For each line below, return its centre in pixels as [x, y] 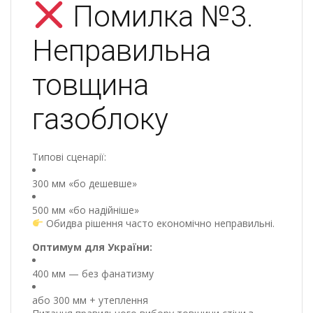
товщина [90, 85]
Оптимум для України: [92, 247]
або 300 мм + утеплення [90, 300]
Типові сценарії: [69, 156]
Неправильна [122, 50]
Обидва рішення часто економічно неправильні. [159, 223]
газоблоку [100, 119]
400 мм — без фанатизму [93, 273]
